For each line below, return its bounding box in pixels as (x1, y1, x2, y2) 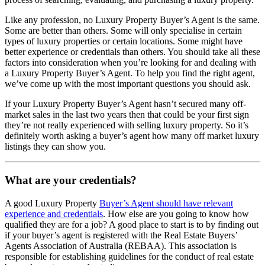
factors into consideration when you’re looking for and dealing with (5, 57, 256, 68)
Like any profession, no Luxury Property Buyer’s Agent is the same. (5, 15, 260, 25)
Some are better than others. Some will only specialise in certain (5, 25, 242, 36)
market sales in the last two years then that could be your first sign (5, 109, 249, 120)
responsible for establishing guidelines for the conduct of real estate (5, 251, 254, 261)
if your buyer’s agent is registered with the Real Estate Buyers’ (5, 230, 237, 240)
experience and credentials (5, 208, 103, 219)
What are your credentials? (5, 173, 137, 186)
